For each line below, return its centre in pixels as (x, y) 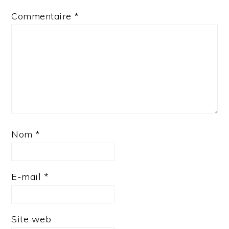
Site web (31, 219)
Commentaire (43, 16)
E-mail (28, 177)
